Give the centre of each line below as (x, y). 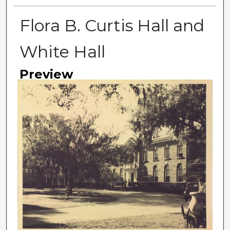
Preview (46, 74)
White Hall (62, 52)
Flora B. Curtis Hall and (112, 26)
